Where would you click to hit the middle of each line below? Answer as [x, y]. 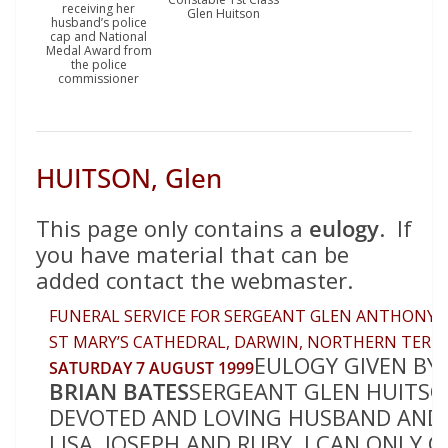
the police [98, 64]
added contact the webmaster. [194, 279]
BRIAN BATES [119, 390]
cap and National [99, 36]
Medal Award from [98, 50]
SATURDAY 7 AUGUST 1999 [151, 367]
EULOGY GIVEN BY [349, 364]
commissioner [99, 78]
